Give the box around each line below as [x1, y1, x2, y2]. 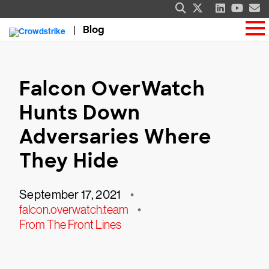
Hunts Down [19, 100, 141, 125]
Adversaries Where [19, 124, 211, 150]
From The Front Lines [19, 218, 121, 231]
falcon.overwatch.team [19, 203, 128, 216]
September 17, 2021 [19, 188, 121, 202]
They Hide [19, 148, 119, 174]
